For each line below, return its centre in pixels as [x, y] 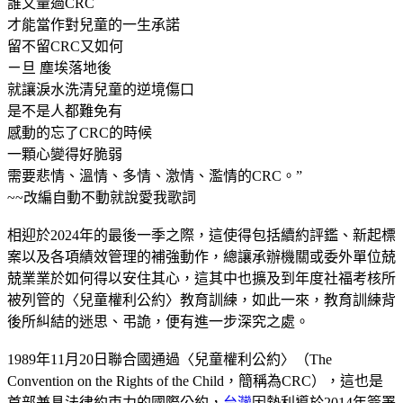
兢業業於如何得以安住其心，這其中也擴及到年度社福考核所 [201, 278]
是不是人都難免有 [65, 111]
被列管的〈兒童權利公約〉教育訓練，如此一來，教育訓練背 [201, 300]
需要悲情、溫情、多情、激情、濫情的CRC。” [155, 175]
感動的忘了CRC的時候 [80, 132]
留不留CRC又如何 [65, 46]
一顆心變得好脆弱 [65, 154]
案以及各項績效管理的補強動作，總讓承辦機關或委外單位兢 [201, 256]
